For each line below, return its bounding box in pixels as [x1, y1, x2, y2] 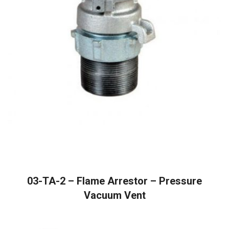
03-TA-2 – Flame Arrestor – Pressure [27, 175, 202, 188]
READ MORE [96, 167, 133, 175]
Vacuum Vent [83, 189, 146, 202]
